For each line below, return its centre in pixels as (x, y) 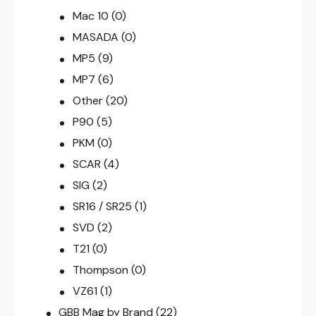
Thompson (100, 270)
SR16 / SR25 (102, 207)
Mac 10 (90, 16)
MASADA (95, 37)
